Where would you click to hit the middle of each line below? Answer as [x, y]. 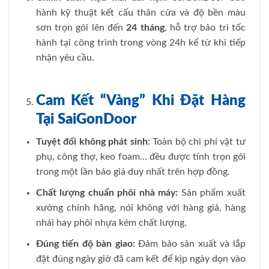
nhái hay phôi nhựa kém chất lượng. [111, 222]
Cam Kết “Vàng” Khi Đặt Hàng [141, 101]
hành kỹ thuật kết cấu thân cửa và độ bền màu [141, 12]
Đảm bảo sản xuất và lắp [190, 243]
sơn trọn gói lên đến [81, 27]
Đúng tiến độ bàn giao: [85, 243]
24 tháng [145, 27]
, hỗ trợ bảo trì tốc [205, 27]
